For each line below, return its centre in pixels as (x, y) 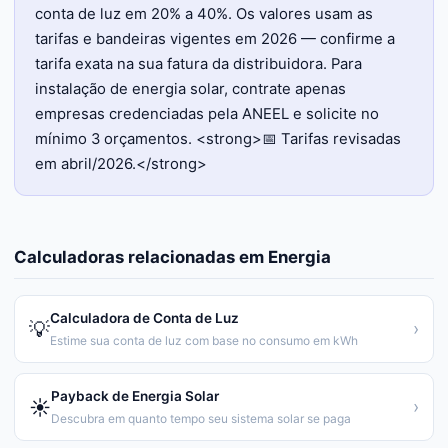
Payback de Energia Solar (135, 396)
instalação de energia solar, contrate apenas (190, 89)
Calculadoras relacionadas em (141, 257)
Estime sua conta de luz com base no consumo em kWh (204, 340)
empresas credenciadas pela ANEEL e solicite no (207, 114)
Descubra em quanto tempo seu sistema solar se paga (201, 418)
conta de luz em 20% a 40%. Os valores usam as (204, 14)
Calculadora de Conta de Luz (144, 318)
